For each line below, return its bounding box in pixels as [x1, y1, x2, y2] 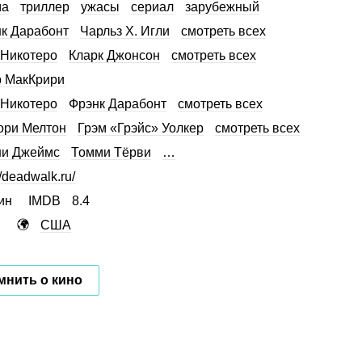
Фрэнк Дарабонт [69, 96, 166, 111]
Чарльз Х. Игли [80, 23, 170, 38]
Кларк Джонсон [69, 48, 160, 62]
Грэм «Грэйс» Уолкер [78, 120, 204, 135]
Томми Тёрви [71, 145, 151, 159]
